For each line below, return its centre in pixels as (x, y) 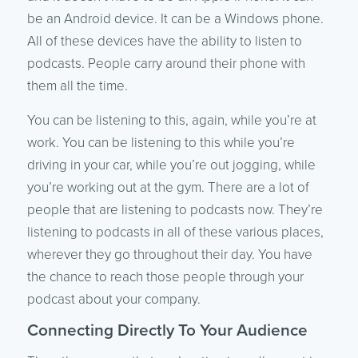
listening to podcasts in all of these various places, (175, 232)
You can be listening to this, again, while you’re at (171, 120)
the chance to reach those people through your (165, 276)
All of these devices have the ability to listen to (164, 41)
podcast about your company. (113, 299)
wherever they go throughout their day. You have (169, 254)
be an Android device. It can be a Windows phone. (175, 18)
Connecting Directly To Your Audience (167, 330)
